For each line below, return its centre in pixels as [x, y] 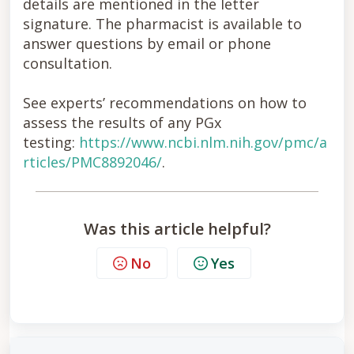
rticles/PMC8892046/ [92, 162]
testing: [51, 142]
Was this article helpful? [177, 229]
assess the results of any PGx [122, 122]
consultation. [68, 63]
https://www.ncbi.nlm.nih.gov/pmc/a [203, 142]
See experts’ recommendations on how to [165, 103]
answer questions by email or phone [147, 43]
